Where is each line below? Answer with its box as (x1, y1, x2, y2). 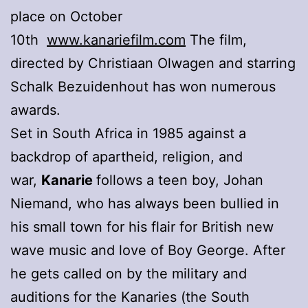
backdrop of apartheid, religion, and (10, 148, 243, 165)
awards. (10, 101, 60, 118)
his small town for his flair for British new (10, 218, 274, 235)
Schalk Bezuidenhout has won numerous (10, 78, 276, 95)
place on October (10, 8, 122, 25)
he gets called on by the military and (10, 265, 247, 282)
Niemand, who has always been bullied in (10, 195, 279, 212)
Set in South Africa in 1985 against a (10, 124, 246, 142)
